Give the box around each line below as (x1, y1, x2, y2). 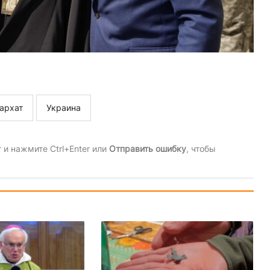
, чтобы (186, 143, 216, 154)
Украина (46, 102, 81, 113)
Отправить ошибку (108, 143, 186, 154)
